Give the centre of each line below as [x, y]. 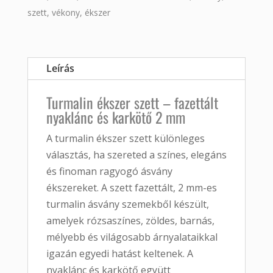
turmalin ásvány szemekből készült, [127, 204]
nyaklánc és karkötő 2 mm [115, 117]
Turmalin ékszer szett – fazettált [132, 103]
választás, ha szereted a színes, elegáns [136, 155]
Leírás [60, 69]
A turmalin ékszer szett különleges [125, 139]
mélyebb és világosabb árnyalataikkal [132, 237]
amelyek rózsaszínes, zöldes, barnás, [130, 221]
